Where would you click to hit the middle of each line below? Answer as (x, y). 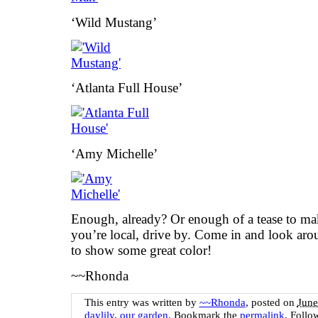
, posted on (271, 302)
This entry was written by (142, 302)
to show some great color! (141, 251)
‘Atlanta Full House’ (127, 88)
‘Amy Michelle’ (114, 153)
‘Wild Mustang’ (114, 22)
